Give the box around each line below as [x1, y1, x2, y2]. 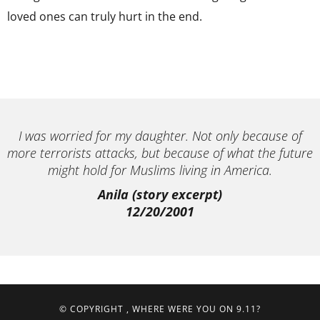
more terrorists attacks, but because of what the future [7, 144, 313, 161]
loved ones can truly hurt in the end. [7, 9, 202, 24]
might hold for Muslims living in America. [48, 161, 272, 179]
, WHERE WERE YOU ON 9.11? [126, 303, 261, 315]
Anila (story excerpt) [98, 186, 222, 203]
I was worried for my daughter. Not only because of [18, 127, 302, 144]
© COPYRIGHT [59, 303, 126, 315]
